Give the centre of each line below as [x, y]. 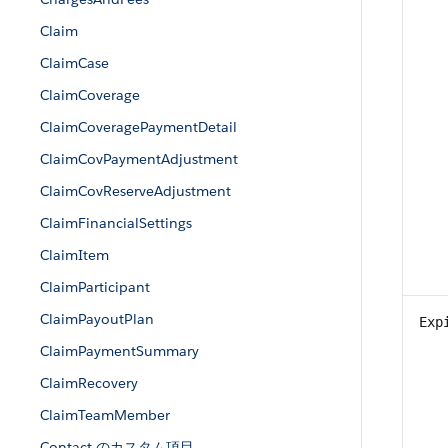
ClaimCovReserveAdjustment [135, 191]
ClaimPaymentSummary [119, 351]
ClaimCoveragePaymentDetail [138, 127]
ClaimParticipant [95, 287]
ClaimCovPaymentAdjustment [139, 159]
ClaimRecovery [89, 383]
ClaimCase [74, 63]
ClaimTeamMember [105, 415]
